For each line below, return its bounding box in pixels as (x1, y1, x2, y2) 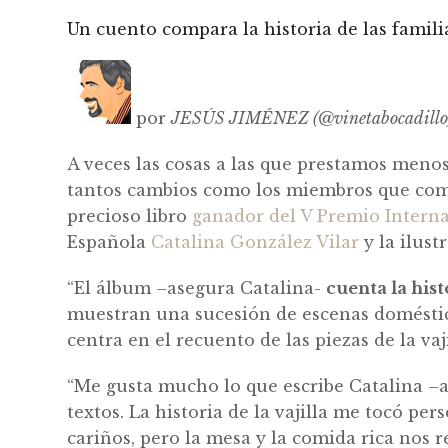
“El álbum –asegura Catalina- (67, 277, 327, 298)
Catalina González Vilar (151, 231, 360, 252)
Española (67, 231, 152, 252)
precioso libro (67, 205, 193, 226)
